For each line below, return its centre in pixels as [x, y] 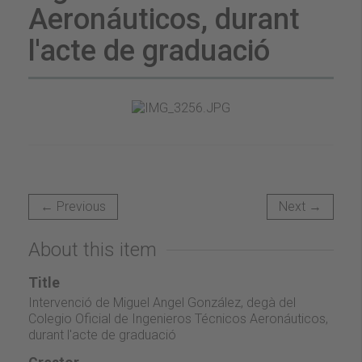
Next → [300, 206]
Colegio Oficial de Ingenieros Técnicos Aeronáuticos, [178, 318]
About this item [93, 249]
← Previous [73, 206]
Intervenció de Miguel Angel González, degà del [162, 302]
